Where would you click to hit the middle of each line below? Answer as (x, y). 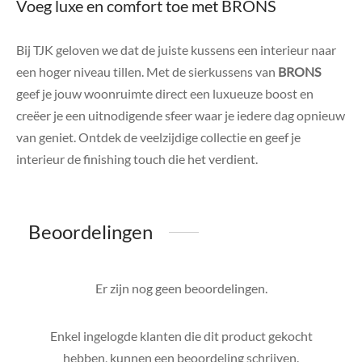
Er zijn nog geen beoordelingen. (181, 288)
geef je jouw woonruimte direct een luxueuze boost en (165, 94)
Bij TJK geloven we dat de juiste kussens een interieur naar (176, 50)
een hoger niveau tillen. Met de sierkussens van (147, 72)
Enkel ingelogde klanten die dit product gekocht (181, 336)
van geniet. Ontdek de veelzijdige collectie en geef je (158, 137)
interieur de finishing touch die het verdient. (137, 159)
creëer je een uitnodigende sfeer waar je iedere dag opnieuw (181, 116)
